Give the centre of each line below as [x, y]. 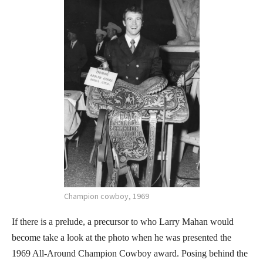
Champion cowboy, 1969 [106, 196]
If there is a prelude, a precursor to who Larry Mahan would [123, 221]
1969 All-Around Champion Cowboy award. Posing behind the [130, 253]
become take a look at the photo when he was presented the [122, 237]
